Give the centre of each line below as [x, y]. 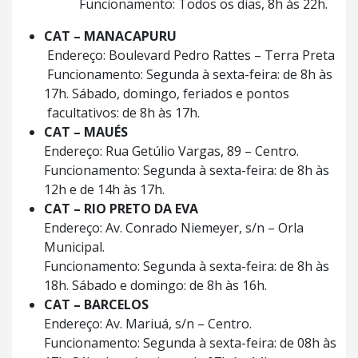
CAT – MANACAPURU [110, 36]
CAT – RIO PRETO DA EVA [121, 209]
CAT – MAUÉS [86, 132]
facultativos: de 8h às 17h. [122, 113]
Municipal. [74, 247]
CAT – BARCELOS [96, 304]
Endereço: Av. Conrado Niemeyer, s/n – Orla [174, 228]
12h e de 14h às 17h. [104, 189]
